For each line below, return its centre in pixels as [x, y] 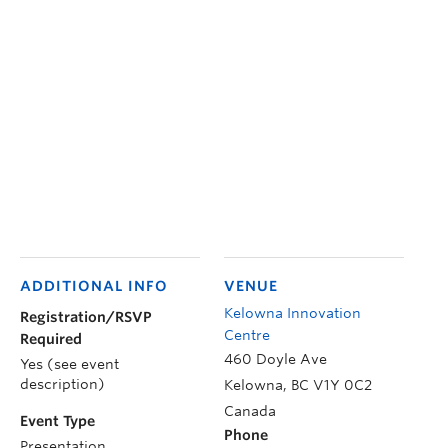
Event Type [57, 420]
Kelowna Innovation [292, 312]
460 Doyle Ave [275, 358]
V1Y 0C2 [342, 384]
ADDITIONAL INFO [94, 285]
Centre [247, 334]
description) [62, 383]
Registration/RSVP [86, 316]
